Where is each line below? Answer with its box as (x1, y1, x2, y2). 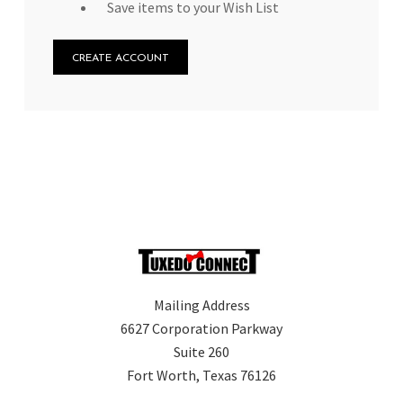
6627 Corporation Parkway (121, 319, 282, 337)
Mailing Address (153, 296, 250, 314)
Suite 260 (174, 343, 229, 361)
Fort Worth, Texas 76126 (127, 366, 276, 384)
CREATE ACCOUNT (72, 53, 169, 64)
